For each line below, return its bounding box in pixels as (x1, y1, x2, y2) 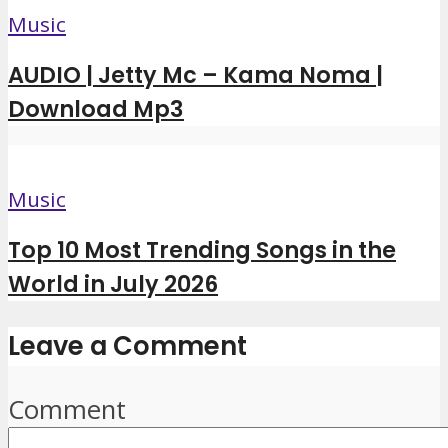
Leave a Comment (8, 328, 247, 365)
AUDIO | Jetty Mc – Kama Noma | (8, 59, 383, 92)
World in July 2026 (8, 268, 218, 301)
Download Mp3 (8, 93, 184, 126)
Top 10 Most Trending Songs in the (8, 234, 396, 267)
